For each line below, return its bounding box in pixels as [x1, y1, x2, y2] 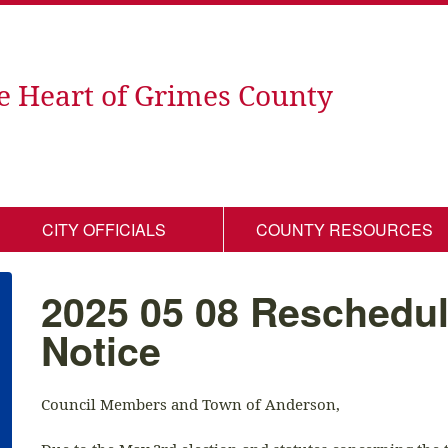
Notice [41, 321, 162, 378]
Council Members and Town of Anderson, [41, 393, 341, 414]
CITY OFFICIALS [41, 218, 166, 241]
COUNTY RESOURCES [255, 218, 433, 241]
